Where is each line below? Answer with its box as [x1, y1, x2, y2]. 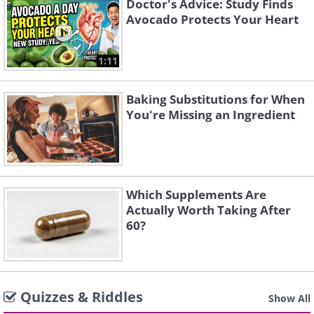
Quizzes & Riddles [20, 287, 143, 306]
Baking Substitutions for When [126, 91, 305, 107]
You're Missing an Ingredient [126, 107, 295, 123]
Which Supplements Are [126, 186, 266, 203]
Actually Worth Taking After [126, 202, 291, 218]
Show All [268, 292, 310, 305]
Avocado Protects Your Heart [126, 11, 299, 27]
